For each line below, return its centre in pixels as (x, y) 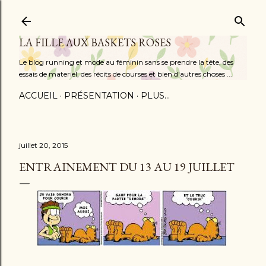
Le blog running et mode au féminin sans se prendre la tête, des (126, 62)
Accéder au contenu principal (133, 15)
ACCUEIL (38, 96)
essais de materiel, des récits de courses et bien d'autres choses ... (126, 74)
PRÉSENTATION (99, 96)
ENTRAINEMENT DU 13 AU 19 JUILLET (127, 167)
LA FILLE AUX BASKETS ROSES (95, 42)
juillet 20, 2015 (43, 145)
